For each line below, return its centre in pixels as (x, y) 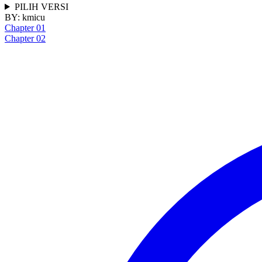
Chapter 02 (25, 38)
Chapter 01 (25, 27)
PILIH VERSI (41, 6)
